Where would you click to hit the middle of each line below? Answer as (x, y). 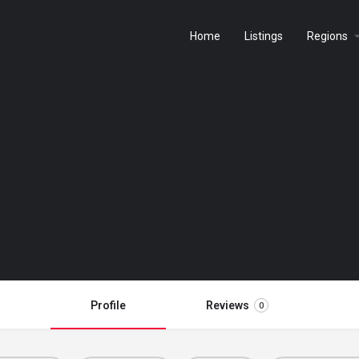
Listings (264, 36)
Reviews (228, 305)
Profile (108, 305)
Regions (327, 36)
